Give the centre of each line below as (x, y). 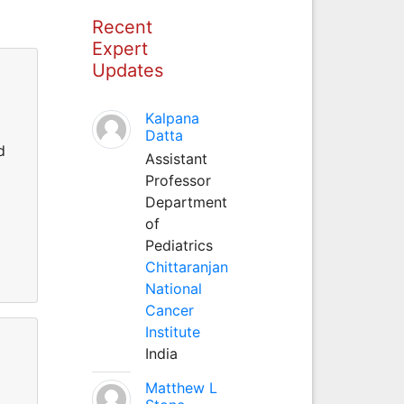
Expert (119, 48)
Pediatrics (179, 245)
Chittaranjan (186, 266)
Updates (127, 70)
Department (186, 202)
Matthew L (181, 387)
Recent (122, 27)
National (173, 288)
